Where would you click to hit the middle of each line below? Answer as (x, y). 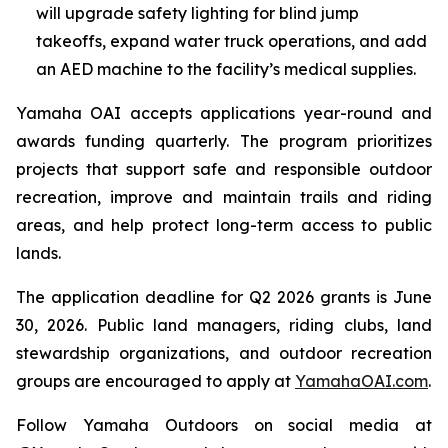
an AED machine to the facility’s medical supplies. (226, 68)
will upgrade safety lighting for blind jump (197, 12)
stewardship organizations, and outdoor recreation (224, 352)
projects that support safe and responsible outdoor (224, 168)
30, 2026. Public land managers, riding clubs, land (224, 324)
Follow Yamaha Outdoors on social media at (224, 424)
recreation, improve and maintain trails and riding (224, 196)
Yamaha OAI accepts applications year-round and (224, 112)
